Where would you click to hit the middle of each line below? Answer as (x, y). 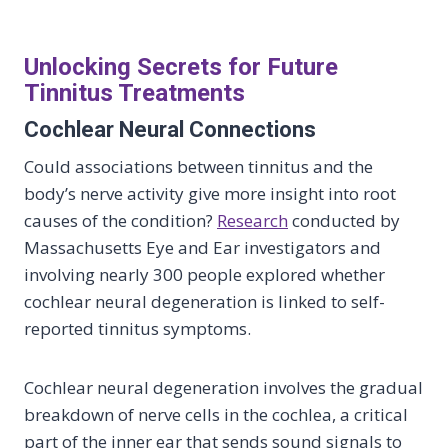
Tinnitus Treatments (134, 93)
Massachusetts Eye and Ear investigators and (202, 247)
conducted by (344, 220)
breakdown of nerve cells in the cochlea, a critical (216, 414)
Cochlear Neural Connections (170, 129)
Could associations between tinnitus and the (198, 166)
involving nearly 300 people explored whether (204, 274)
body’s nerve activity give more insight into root (210, 193)
